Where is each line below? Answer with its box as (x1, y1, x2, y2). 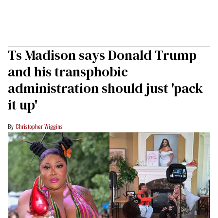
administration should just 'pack (8, 78, 203, 97)
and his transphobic (8, 62, 128, 81)
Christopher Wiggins (16, 122, 63, 130)
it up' (8, 95, 37, 114)
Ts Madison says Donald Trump (8, 45, 197, 64)
